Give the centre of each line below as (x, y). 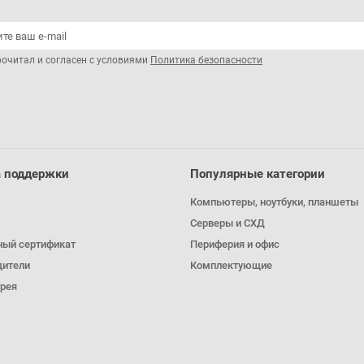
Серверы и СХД (227, 223)
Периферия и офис (235, 245)
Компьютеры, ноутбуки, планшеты (274, 202)
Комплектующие (231, 266)
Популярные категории (258, 174)
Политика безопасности (206, 60)
